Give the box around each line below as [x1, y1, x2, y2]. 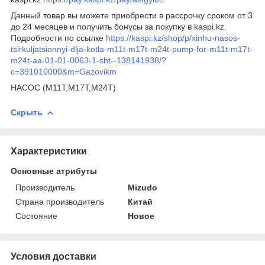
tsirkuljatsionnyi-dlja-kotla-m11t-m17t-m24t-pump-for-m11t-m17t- [11, 44, 253, 54]
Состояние [15, 211, 57, 221]
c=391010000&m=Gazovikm [11, 66, 117, 76]
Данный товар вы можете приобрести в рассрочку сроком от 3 [11, 10, 253, 20]
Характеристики [11, 146, 87, 156]
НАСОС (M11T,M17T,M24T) [11, 82, 116, 92]
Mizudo [128, 182, 158, 192]
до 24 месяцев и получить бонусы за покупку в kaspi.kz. [11, 21, 227, 31]
